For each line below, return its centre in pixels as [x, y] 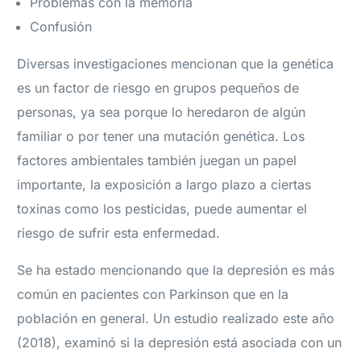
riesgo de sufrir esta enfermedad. [119, 233]
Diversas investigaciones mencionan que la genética [176, 64]
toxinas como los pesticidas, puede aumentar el [162, 209]
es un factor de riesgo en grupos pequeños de [158, 88]
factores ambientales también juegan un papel [157, 161]
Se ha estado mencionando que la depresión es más [176, 270]
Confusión [61, 27]
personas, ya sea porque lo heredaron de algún [162, 112]
